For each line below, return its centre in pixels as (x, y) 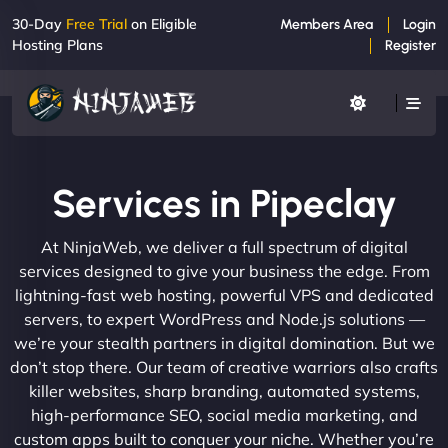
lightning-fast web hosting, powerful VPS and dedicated (224, 294)
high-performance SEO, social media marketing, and (224, 414)
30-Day (39, 24)
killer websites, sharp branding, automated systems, (224, 390)
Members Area (326, 24)
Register (410, 45)
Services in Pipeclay (224, 203)
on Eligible (162, 24)
